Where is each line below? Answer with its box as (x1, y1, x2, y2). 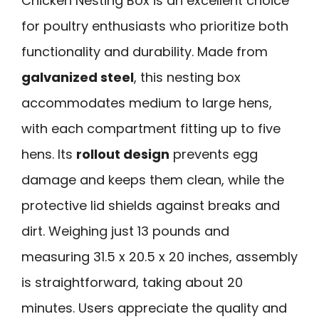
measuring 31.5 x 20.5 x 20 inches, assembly (21, 247, 298, 266)
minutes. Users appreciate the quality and (21, 298, 287, 317)
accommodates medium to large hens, (21, 93, 272, 112)
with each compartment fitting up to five (21, 119, 281, 137)
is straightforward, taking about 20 (21, 273, 243, 291)
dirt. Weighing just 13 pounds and (21, 221, 229, 240)
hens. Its (21, 145, 76, 163)
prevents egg (169, 145, 258, 163)
